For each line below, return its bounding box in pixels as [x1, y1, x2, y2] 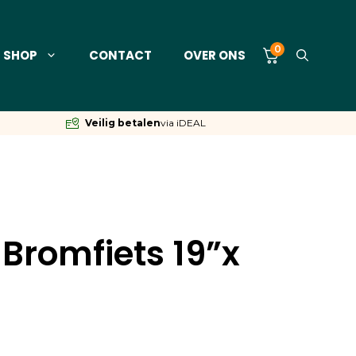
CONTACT [89, 46, 152, 64]
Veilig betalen [84, 116, 161, 129]
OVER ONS [184, 46, 246, 64]
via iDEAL [160, 116, 206, 129]
